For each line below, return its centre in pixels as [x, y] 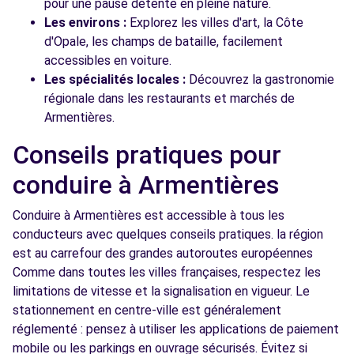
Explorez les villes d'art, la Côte [215, 23]
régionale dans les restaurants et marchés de [169, 98]
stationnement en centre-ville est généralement [147, 310]
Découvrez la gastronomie [260, 79]
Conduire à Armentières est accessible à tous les [149, 215]
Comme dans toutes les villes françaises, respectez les [167, 272]
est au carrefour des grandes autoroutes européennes [163, 253]
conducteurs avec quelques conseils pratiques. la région [168, 234]
